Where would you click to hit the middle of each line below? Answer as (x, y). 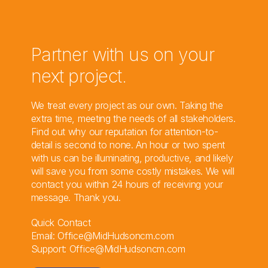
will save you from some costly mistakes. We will (133, 171)
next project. (79, 76)
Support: (50, 249)
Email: (44, 236)
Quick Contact (61, 223)
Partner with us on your (123, 54)
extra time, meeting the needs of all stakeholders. (133, 118)
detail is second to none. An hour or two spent (128, 145)
